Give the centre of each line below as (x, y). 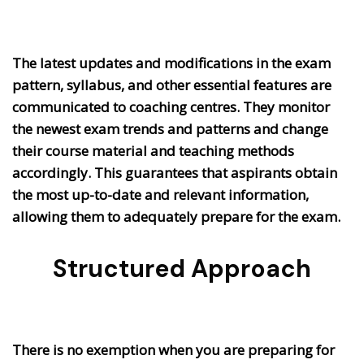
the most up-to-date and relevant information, (160, 194)
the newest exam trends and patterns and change (170, 128)
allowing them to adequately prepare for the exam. (176, 216)
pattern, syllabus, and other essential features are (172, 84)
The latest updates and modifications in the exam (171, 63)
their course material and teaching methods (153, 150)
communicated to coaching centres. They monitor (171, 106)
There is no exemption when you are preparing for (173, 349)
